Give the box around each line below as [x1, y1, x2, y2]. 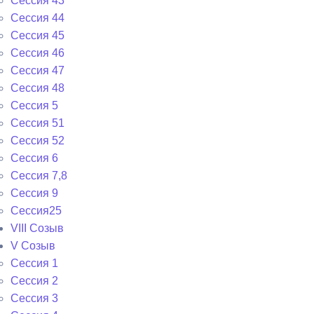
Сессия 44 [11, 12, 64, 24]
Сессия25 [11, 205, 62, 217]
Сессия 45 [11, 29, 64, 41]
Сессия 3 [11, 292, 58, 304]
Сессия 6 [11, 152, 58, 164]
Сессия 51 [11, 117, 64, 129]
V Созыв [11, 240, 55, 252]
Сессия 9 [11, 187, 58, 199]
